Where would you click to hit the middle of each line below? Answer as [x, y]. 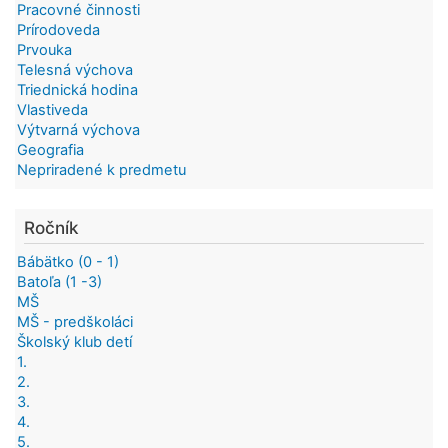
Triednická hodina [77, 89]
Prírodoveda [58, 29]
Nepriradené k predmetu [101, 169]
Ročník [51, 227]
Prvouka [44, 49]
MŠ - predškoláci [75, 322]
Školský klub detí [74, 342]
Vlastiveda [52, 109]
